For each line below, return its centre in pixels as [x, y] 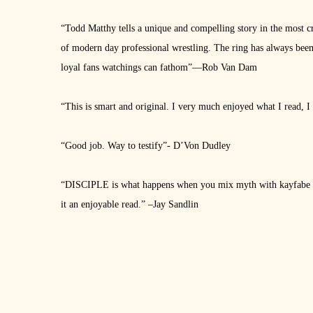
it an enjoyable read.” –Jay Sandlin [130, 204]
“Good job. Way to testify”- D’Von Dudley [146, 146]
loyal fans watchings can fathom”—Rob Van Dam [159, 67]
